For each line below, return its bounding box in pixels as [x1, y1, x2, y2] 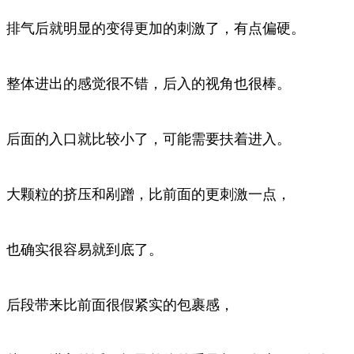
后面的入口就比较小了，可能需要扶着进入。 [6, 130, 291, 147]
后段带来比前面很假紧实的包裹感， [6, 296, 234, 313]
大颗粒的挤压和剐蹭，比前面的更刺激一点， [6, 186, 291, 202]
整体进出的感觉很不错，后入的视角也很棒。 [6, 75, 291, 92]
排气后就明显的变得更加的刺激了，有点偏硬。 [6, 20, 305, 36]
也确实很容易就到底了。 [6, 241, 163, 258]
